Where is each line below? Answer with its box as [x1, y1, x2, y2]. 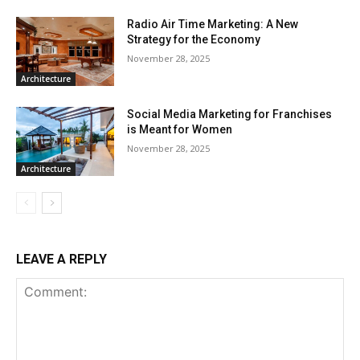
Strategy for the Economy [127, 33, 261, 47]
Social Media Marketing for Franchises [127, 108, 333, 121]
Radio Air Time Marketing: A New [127, 18, 299, 31]
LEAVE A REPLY [16, 251, 107, 267]
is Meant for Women [127, 123, 233, 137]
